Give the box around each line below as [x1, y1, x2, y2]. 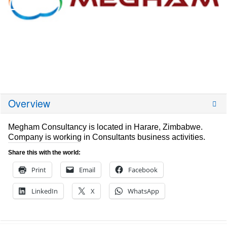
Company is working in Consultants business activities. [8, 133, 207, 142]
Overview [8, 96, 50, 111]
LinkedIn [31, 186, 58, 196]
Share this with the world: [8, 149, 81, 157]
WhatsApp [128, 186, 159, 196]
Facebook [128, 165, 158, 175]
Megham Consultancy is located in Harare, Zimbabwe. [8, 123, 203, 132]
